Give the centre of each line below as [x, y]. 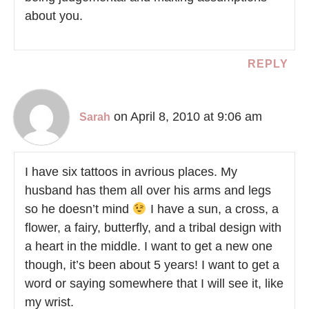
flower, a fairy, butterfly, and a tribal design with [153, 227]
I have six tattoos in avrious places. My [131, 171]
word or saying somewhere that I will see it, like [154, 283]
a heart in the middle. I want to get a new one [149, 246]
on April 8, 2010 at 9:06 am [188, 116]
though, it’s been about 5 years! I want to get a [152, 265]
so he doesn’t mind [79, 209]
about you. [54, 16]
